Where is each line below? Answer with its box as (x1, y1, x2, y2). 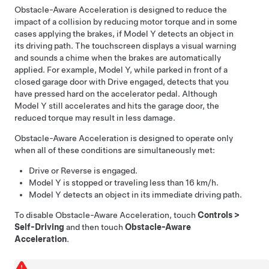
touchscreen (92, 40, 141, 50)
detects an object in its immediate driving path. (61, 189, 242, 199)
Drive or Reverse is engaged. (29, 165, 138, 175)
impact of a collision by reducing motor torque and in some (14, 16, 237, 26)
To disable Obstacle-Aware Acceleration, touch (14, 210, 198, 220)
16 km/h (186, 177, 216, 187)
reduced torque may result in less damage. (14, 112, 175, 122)
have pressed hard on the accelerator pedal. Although (14, 88, 217, 98)
